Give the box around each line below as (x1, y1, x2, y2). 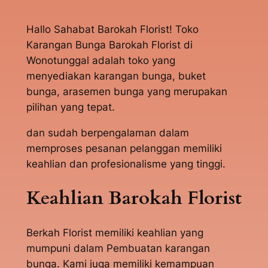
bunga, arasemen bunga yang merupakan (26, 86, 227, 98)
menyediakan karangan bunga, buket (26, 70, 206, 83)
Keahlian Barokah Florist (26, 185, 242, 211)
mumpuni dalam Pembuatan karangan (26, 242, 210, 254)
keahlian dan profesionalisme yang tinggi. (26, 158, 226, 170)
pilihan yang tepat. (26, 101, 115, 114)
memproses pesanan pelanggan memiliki (26, 142, 222, 155)
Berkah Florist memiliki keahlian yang (26, 226, 203, 239)
